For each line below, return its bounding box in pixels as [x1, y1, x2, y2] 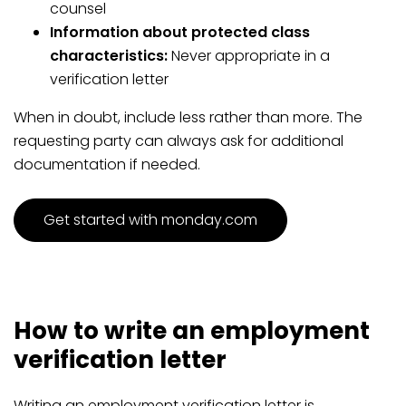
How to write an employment [14, 314, 370, 347]
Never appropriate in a [168, 45, 330, 66]
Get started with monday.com [43, 209, 257, 230]
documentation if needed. [14, 154, 200, 175]
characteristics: [50, 45, 168, 66]
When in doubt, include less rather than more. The [14, 107, 362, 128]
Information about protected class [50, 22, 310, 43]
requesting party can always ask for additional [14, 130, 343, 151]
